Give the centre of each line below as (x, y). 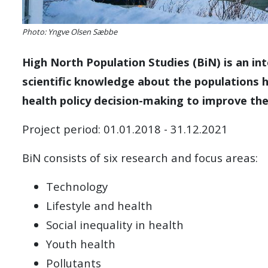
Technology (77, 186)
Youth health (81, 243)
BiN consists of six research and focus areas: (140, 157)
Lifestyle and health (99, 205)
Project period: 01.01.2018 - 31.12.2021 (125, 129)
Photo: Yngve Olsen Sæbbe (70, 31)
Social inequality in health (115, 224)
